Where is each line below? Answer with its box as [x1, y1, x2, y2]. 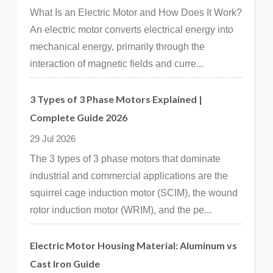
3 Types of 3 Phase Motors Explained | [30, 93, 202, 105]
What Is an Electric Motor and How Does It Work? [30, 7, 242, 18]
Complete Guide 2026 [30, 112, 127, 123]
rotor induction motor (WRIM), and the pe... [30, 205, 211, 215]
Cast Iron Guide [30, 258, 100, 269]
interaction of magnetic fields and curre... [30, 58, 204, 69]
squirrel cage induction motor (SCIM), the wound [30, 188, 238, 198]
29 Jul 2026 [30, 133, 76, 144]
